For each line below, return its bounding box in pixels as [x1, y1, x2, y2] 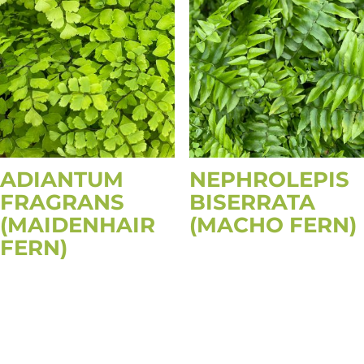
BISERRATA [188, 188, 315, 215]
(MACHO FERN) [188, 211, 357, 238]
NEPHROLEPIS [188, 166, 349, 193]
